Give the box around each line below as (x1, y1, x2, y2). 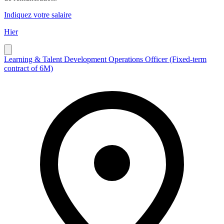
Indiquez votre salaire (4, 10, 71, 19)
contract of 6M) (4, 63, 53, 72)
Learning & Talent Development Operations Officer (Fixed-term (4, 54, 206, 63)
